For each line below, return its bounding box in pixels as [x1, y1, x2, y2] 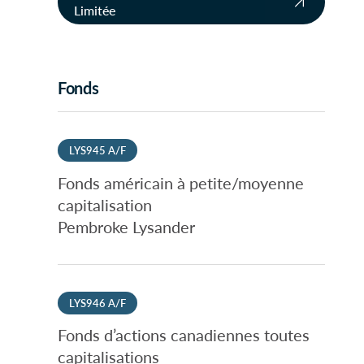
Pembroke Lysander [57, 214, 195, 238]
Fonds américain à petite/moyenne [57, 171, 304, 194]
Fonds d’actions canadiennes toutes [57, 323, 310, 346]
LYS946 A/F [68, 294, 126, 310]
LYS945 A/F [68, 142, 126, 158]
